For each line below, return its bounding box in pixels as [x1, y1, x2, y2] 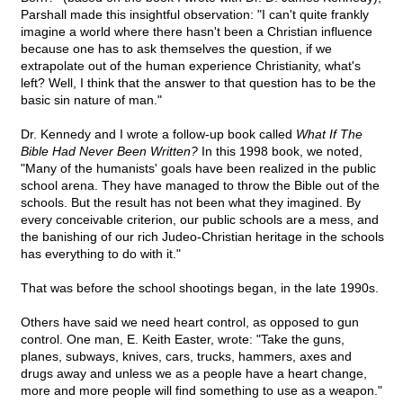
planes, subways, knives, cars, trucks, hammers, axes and [21, 349, 352, 364]
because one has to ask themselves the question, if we [21, 41, 332, 57]
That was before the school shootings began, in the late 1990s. [21, 281, 379, 296]
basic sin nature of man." [21, 93, 162, 108]
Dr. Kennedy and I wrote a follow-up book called [21, 127, 296, 142]
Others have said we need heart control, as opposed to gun [21, 315, 359, 330]
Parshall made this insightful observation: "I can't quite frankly [21, 7, 369, 22]
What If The [296, 127, 363, 142]
